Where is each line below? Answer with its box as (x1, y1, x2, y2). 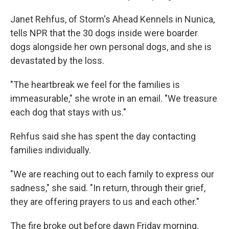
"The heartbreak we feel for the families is (10, 79, 180, 90)
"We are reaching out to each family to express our (10, 169, 214, 179)
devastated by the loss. (10, 55, 104, 66)
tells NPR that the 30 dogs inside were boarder (10, 28, 198, 38)
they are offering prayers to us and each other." (10, 196, 199, 207)
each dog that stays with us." (10, 107, 126, 118)
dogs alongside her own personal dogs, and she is (10, 41, 212, 52)
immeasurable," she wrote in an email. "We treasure (10, 93, 217, 104)
